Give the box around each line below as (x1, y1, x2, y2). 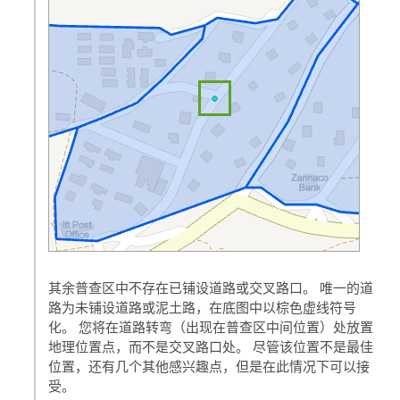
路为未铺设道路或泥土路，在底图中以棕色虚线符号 (48, 299, 357, 316)
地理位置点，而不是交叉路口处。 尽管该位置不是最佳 (48, 338, 374, 355)
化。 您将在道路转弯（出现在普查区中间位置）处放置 (48, 319, 374, 336)
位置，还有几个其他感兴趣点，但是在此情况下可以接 (48, 358, 371, 375)
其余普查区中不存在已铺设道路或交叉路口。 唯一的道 (48, 279, 374, 296)
